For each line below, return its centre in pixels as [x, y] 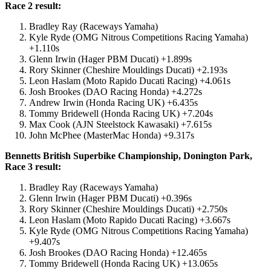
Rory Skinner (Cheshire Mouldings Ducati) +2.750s [128, 209]
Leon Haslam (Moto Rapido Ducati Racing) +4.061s [130, 81]
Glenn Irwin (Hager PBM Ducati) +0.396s [110, 198]
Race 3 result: [33, 167]
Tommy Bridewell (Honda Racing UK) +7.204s [121, 114]
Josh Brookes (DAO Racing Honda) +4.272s [116, 92]
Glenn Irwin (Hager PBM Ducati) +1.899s [110, 59]
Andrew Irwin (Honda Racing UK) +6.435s [113, 103]
